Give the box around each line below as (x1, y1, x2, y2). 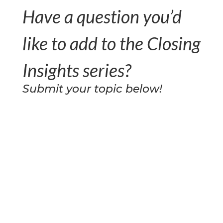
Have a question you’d (22, 5, 182, 27)
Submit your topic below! (22, 82, 162, 96)
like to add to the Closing (22, 32, 201, 54)
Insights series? (22, 59, 131, 81)
